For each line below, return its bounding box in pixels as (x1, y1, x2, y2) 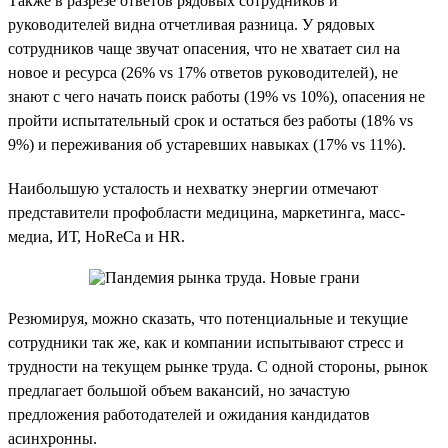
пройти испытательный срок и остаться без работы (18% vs (8, 111, 413, 129)
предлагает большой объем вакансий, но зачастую (8, 381, 350, 399)
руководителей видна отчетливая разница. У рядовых (8, 15, 375, 33)
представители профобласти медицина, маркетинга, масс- (8, 203, 405, 221)
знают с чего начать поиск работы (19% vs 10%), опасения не (8, 87, 425, 105)
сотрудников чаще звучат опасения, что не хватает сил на (8, 39, 400, 57)
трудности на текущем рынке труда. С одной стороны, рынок (8, 357, 428, 375)
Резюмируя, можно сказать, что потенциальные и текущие (8, 309, 408, 327)
